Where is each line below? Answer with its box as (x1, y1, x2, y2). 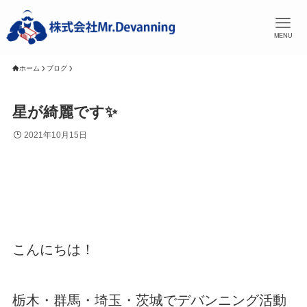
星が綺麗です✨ (12, 103, 117, 121)
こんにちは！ (12, 241, 95, 257)
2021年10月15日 (23, 130, 87, 140)
